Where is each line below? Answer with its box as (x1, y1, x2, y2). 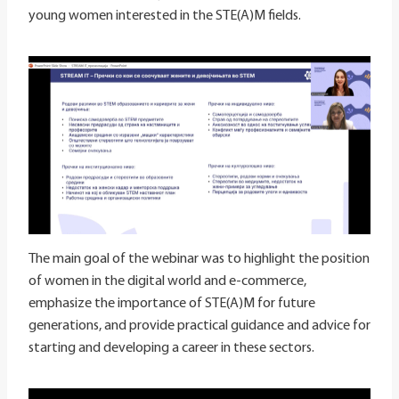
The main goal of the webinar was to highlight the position (28, 252, 370, 267)
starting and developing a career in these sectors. (28, 341, 314, 356)
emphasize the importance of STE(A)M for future (28, 297, 315, 312)
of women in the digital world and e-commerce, (28, 274, 306, 289)
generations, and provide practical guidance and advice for (28, 319, 370, 334)
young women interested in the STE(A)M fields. (28, 8, 301, 23)
